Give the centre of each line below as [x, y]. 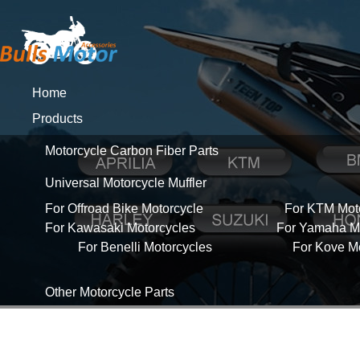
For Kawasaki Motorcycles [121, 228]
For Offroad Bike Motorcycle [125, 209]
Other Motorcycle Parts [110, 292]
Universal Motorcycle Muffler [126, 183]
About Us [59, 318]
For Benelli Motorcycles [145, 247]
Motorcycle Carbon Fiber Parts [132, 151]
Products [58, 119]
